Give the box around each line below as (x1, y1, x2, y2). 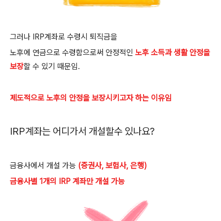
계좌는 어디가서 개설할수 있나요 (25, 125, 150, 137)
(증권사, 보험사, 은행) (78, 161, 147, 170)
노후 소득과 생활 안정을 (135, 48, 210, 57)
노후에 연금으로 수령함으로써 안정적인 (10, 48, 135, 57)
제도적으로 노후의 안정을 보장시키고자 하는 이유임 (10, 93, 172, 103)
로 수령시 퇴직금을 (58, 32, 117, 41)
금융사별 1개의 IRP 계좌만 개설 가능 (10, 177, 125, 186)
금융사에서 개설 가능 (10, 161, 78, 170)
